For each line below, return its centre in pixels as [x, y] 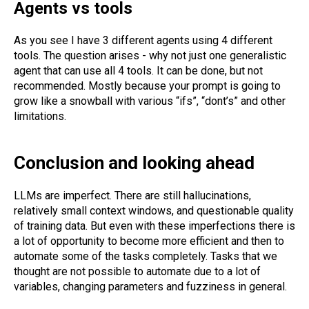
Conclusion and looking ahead [134, 163]
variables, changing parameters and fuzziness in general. [150, 287]
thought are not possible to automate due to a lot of [137, 272]
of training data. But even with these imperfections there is [154, 226]
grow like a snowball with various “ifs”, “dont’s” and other [150, 101]
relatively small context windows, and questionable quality [154, 211]
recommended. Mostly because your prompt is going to [147, 86]
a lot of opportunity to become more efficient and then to [149, 241]
